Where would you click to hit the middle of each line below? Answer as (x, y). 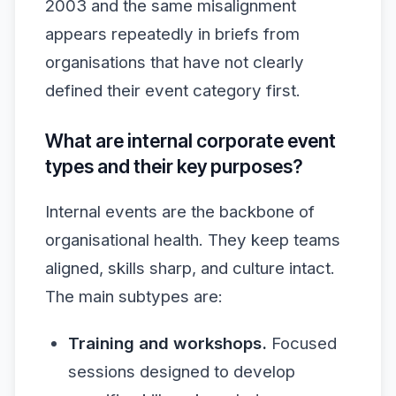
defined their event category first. (173, 91)
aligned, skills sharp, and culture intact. (190, 268)
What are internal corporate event (190, 140)
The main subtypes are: (134, 296)
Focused (301, 343)
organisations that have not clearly (175, 62)
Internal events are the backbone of (180, 211)
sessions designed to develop (181, 372)
